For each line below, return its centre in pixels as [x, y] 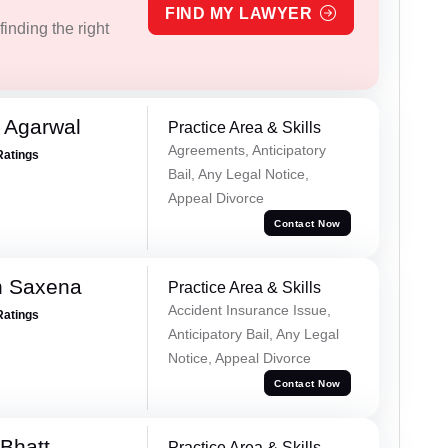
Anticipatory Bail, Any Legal [253, 334]
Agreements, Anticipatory [246, 150]
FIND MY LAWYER [239, 14]
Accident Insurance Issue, [249, 310]
